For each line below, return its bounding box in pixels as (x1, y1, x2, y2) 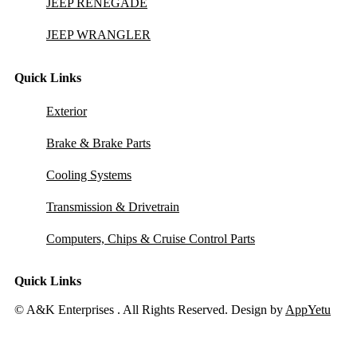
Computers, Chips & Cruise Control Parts (46, 231, 255, 245)
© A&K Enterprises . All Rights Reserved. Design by (14, 303, 285, 317)
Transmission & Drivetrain (46, 199, 179, 214)
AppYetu (285, 303, 331, 317)
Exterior (46, 104, 87, 118)
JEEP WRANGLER (46, 27, 151, 41)
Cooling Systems (46, 167, 131, 182)
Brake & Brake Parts (46, 135, 151, 150)
